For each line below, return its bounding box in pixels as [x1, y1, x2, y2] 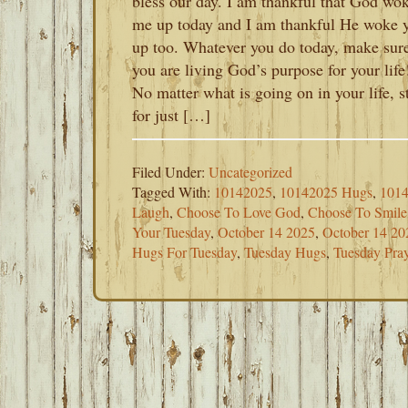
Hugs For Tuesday [132, 242, 237, 261]
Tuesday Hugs [244, 242, 326, 261]
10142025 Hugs [280, 182, 372, 201]
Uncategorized [209, 162, 292, 181]
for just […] [132, 104, 210, 126]
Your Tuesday [132, 222, 210, 241]
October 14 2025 [218, 222, 315, 241]
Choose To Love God [177, 202, 301, 221]
